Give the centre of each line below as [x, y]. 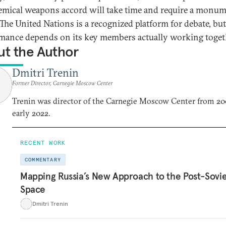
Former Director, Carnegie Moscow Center [62, 83]
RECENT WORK [43, 143]
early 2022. [31, 113]
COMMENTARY [43, 160]
